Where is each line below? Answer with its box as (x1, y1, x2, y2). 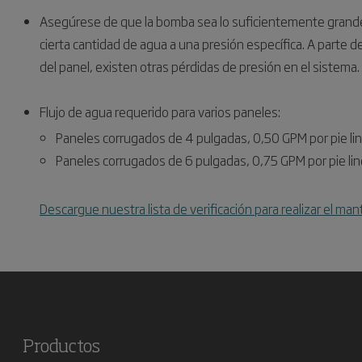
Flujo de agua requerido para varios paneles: (40, 102, 280, 121)
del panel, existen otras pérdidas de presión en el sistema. (40, 57, 360, 76)
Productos (23, 339, 100, 356)
